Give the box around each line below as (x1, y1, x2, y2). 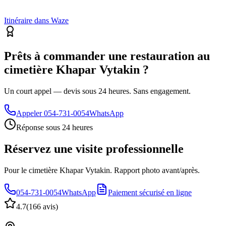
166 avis (29, 202, 55, 211)
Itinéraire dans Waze (4, 16, 69, 25)
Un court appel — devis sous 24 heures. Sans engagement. (4, 87, 191, 96)
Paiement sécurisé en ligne (108, 188, 192, 197)
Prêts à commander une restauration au (4, 49, 210, 63)
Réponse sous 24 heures (16, 123, 93, 132)
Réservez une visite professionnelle (4, 142, 184, 156)
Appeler (16, 109, 42, 118)
